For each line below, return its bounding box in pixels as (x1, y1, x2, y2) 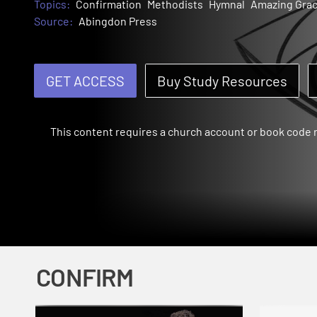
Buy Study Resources (157, 72, 287, 90)
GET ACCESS (46, 72, 125, 90)
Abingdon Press (79, 14, 157, 28)
